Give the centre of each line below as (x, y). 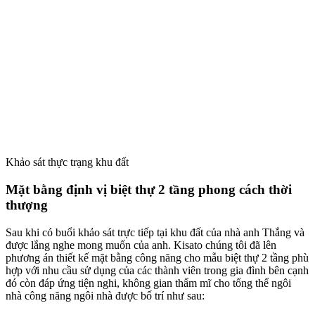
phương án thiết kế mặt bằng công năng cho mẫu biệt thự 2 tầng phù (157, 257)
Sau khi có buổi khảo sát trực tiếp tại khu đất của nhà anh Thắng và (155, 232)
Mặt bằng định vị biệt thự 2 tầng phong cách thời (149, 190)
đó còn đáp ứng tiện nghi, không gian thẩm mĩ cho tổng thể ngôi (148, 283)
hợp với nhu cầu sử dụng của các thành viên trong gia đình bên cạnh (157, 270)
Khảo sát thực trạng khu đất (67, 162)
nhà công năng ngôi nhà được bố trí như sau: (105, 295)
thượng (27, 205)
